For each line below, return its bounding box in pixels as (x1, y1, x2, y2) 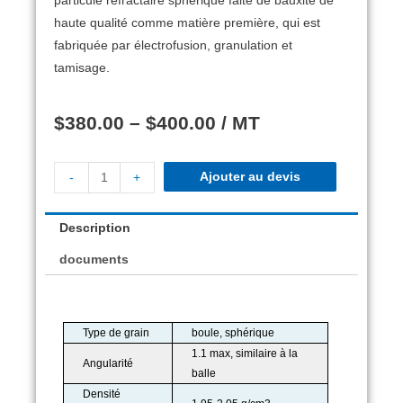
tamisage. (54, 60, 110, 75)
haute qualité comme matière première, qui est (54, 15, 320, 30)
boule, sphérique (192, 327, 275, 340)
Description (59, 221, 131, 236)
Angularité (83, 357, 134, 371)
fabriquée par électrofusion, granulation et (54, 38, 292, 52)
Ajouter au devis (199, 170, 300, 184)
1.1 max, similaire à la (192, 347, 299, 361)
